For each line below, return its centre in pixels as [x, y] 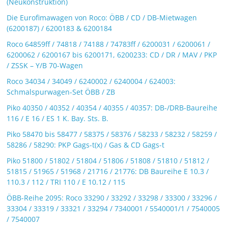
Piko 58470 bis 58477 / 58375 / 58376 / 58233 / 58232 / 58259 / [112, 134]
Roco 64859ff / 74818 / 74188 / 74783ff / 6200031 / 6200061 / [109, 44]
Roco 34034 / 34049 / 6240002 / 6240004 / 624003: [91, 81]
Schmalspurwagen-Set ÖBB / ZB [61, 92]
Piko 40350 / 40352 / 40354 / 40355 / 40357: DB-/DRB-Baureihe [112, 107]
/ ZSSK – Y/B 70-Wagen [45, 65]
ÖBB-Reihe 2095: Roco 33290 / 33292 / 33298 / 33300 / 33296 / [112, 197]
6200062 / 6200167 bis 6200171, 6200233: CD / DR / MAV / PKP [112, 54]
